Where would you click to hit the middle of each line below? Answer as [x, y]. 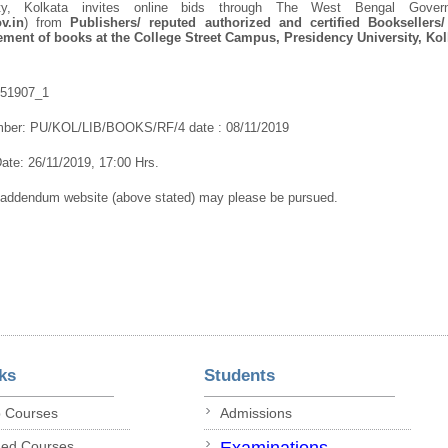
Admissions [255, 413]
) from [47, 22]
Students [239, 375]
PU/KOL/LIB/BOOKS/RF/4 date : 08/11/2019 [159, 127]
